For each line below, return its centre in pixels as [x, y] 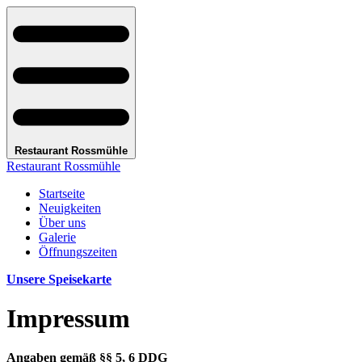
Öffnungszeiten [78, 251]
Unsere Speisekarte [59, 279]
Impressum [68, 318]
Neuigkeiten [70, 208]
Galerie [57, 237]
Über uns [62, 222]
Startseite [62, 193]
